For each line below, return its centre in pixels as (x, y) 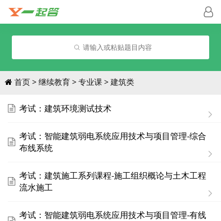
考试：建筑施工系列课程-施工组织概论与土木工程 (113, 175)
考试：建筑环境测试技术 (65, 108)
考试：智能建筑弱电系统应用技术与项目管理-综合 (113, 136)
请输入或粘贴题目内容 (117, 47)
